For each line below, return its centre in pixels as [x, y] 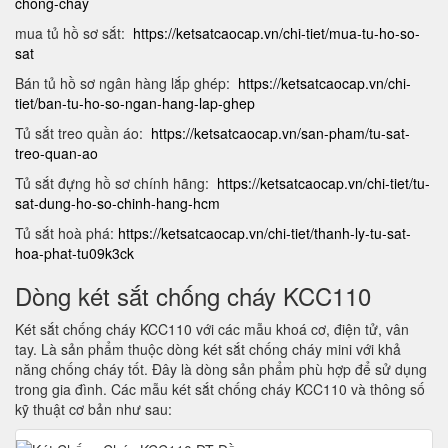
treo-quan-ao [58, 153]
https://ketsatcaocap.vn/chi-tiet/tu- [323, 183]
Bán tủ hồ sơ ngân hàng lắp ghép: [126, 83]
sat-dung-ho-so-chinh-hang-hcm [117, 203]
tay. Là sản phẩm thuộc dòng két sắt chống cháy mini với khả [208, 349]
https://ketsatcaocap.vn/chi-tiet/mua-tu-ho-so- [276, 33]
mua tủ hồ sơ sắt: [74, 33]
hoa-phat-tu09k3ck [74, 253]
